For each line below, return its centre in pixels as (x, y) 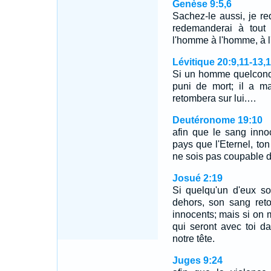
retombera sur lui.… (214, 98)
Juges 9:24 (197, 260)
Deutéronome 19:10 (217, 120)
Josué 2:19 (197, 178)
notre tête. (193, 239)
